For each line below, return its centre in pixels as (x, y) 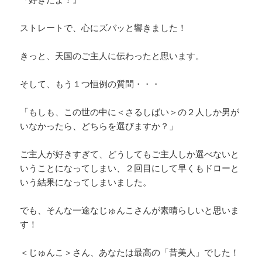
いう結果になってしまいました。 (86, 182)
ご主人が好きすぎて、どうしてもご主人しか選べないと (130, 154)
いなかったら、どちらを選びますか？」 (99, 126)
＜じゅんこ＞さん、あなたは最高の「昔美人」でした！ (130, 252)
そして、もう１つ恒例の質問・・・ (90, 84)
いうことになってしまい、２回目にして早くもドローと (130, 168)
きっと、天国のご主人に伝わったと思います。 (112, 56)
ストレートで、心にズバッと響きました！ (104, 28)
